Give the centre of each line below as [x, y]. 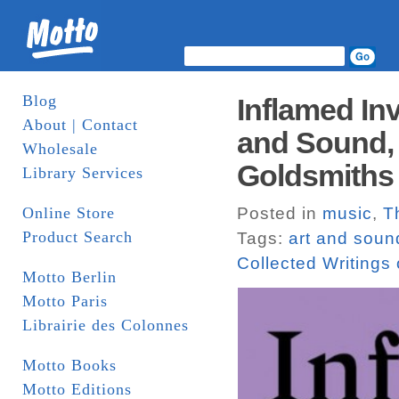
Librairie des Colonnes [106, 325]
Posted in [280, 213]
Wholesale [60, 149]
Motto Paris [65, 301]
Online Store [69, 213]
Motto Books [69, 365]
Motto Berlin [69, 277]
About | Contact [80, 125]
